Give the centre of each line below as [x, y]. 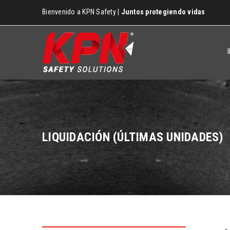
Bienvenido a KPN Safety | [82, 12]
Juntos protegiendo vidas [163, 12]
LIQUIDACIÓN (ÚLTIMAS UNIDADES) [133, 137]
